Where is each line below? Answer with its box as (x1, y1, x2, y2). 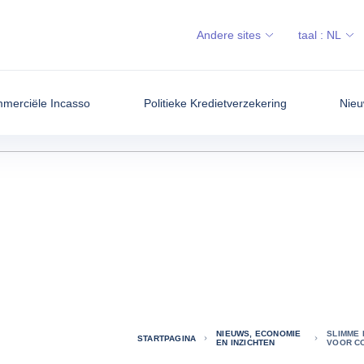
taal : (298, 28, 327, 41)
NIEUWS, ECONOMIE (216, 329, 301, 338)
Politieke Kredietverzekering (143, 96, 287, 110)
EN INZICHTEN (216, 338, 275, 347)
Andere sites (197, 28, 261, 41)
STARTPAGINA (136, 333, 197, 343)
